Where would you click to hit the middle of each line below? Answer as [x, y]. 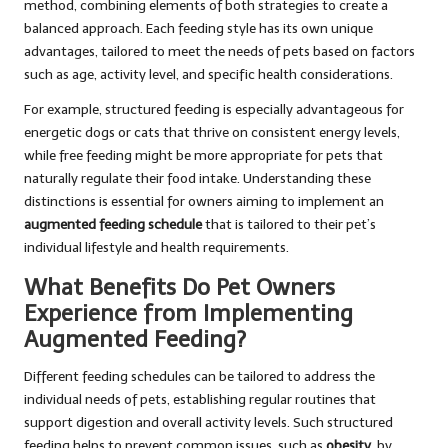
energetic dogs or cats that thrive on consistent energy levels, [212, 133]
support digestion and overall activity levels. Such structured [208, 423]
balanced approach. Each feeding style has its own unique [198, 29]
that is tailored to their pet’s [289, 225]
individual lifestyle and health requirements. [156, 248]
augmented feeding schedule [113, 225]
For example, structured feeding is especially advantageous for [214, 110]
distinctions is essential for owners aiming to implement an [204, 202]
